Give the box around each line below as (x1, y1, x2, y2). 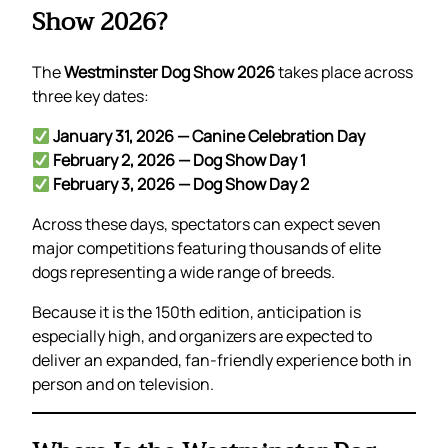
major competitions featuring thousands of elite (32, 237, 381, 260)
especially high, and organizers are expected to (32, 325, 372, 348)
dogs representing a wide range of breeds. (32, 261, 335, 284)
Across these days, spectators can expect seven (32, 213, 381, 236)
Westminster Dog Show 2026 (64, 61, 275, 84)
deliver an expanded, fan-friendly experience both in (32, 349, 412, 372)
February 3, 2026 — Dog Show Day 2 (53, 173, 310, 196)
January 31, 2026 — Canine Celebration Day (53, 125, 366, 148)
